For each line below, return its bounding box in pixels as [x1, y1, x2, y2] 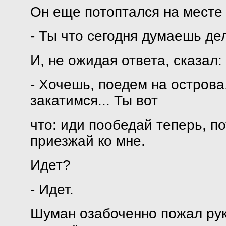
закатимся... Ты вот [30, 93, 158, 108]
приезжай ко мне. [30, 133, 145, 149]
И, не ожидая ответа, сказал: [30, 52, 222, 68]
